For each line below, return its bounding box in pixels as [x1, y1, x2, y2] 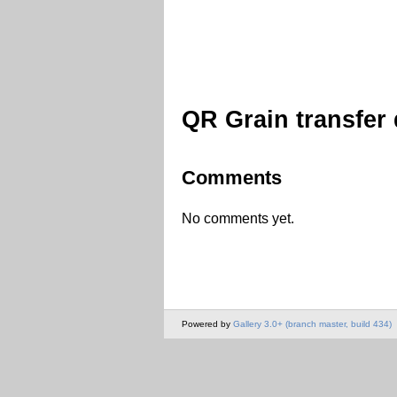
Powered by [182, 319, 233, 330]
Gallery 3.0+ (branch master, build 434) [233, 319, 392, 330]
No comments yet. [182, 210, 294, 226]
